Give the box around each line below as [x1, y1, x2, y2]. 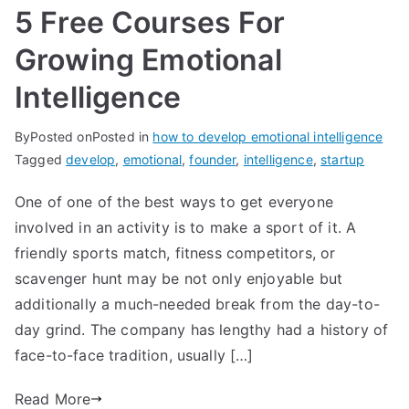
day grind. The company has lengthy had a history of [15, 320, 389, 339]
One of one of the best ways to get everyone [15, 193, 333, 211]
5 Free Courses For [15, 5, 285, 40]
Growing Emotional [15, 42, 282, 78]
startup [320, 152, 365, 167]
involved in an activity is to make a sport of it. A [15, 218, 357, 236]
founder [189, 152, 236, 167]
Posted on [30, 129, 92, 144]
